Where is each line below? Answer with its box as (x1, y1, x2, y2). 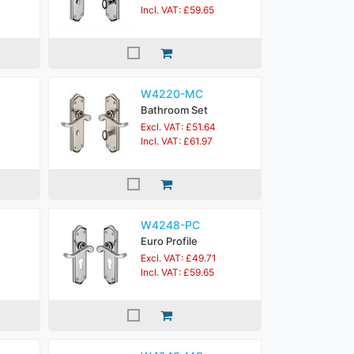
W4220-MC (141, 87, 203, 100)
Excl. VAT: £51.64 (141, 121, 216, 133)
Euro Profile (141, 235, 198, 247)
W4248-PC (141, 218, 200, 232)
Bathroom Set (141, 104, 208, 116)
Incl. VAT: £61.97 (141, 135, 213, 147)
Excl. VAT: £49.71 (141, 252, 217, 264)
